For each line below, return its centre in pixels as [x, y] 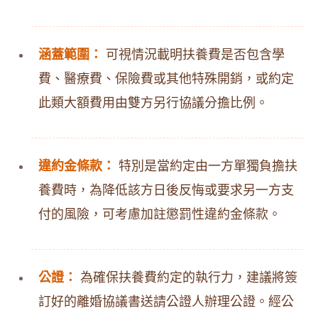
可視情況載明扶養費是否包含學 [193, 55]
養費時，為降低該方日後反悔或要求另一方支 [166, 190]
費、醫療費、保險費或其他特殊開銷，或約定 [166, 79]
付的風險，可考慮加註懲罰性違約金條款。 [160, 214]
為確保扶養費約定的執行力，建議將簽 [187, 278]
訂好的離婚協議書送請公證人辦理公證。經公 [166, 302]
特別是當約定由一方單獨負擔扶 [206, 166]
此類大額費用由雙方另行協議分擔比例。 [153, 103]
